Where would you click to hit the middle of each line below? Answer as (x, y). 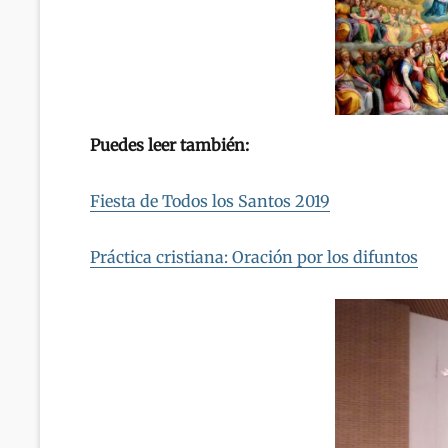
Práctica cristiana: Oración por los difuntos (254, 257)
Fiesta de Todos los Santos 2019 (210, 201)
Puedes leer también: (169, 145)
